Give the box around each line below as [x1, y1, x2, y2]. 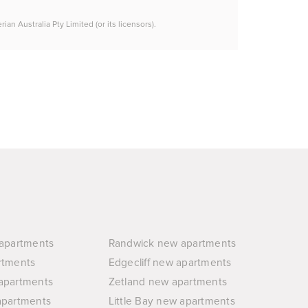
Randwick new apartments [108, 237, 236, 250]
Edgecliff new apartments [108, 256, 232, 269]
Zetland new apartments [108, 276, 228, 289]
